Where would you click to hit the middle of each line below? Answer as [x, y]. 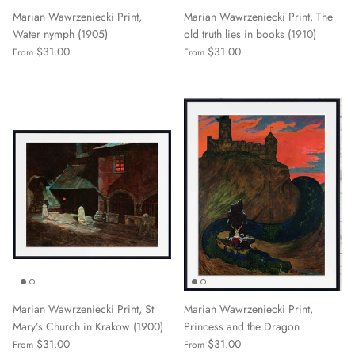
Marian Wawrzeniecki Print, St [83, 309]
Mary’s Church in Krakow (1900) [88, 327]
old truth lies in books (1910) [250, 34]
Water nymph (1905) [60, 34]
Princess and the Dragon [242, 327]
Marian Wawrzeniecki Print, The [258, 16]
